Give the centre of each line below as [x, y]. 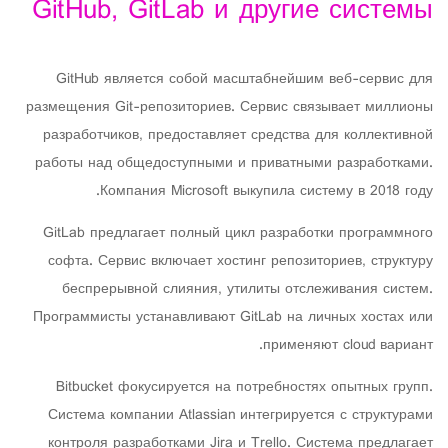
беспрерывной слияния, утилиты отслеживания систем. [247, 289]
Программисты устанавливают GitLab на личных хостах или [233, 317]
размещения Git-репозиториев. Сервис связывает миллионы [229, 107]
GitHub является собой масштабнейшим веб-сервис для [244, 79]
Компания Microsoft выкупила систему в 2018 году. [266, 191]
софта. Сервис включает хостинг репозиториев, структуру [240, 261]
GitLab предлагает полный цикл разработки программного [238, 233]
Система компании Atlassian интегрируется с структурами [240, 415]
